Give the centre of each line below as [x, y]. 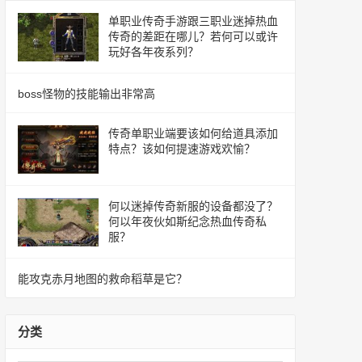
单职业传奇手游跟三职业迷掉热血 [193, 21]
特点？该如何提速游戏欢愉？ [182, 149]
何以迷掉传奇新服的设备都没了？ [193, 206]
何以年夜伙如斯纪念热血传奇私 [187, 221]
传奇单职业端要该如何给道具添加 [193, 133]
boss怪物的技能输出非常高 [86, 94]
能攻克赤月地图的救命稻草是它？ [103, 279]
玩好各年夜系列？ [154, 52]
